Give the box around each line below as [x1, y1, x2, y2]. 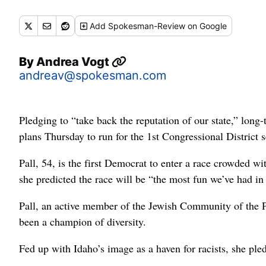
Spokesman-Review [108, 21, 186, 31]
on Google [185, 21, 227, 31]
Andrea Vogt [36, 55, 112, 69]
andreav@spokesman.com [19, 68, 166, 83]
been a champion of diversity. [19, 214, 146, 229]
